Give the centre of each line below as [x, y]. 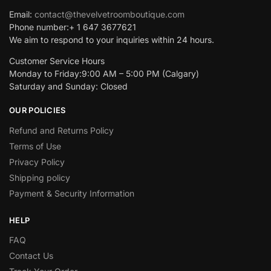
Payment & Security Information [72, 193]
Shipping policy [40, 177]
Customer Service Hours [57, 61]
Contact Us [31, 256]
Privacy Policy [37, 162]
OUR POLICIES [38, 110]
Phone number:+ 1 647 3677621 [73, 27]
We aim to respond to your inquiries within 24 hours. [112, 40]
